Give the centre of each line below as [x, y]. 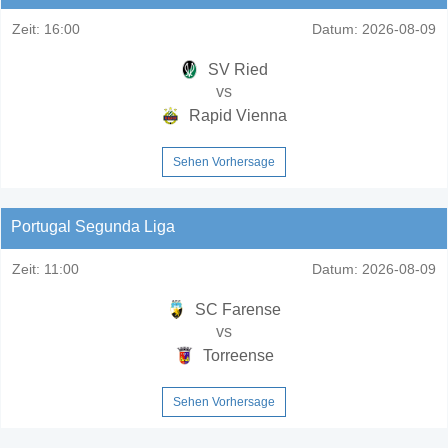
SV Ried [236, 69]
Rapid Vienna [236, 115]
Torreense [236, 355]
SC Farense [236, 309]
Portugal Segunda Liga [93, 226]
